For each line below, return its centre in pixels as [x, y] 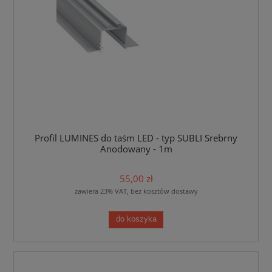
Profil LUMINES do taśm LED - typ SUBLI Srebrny [136, 138]
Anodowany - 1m [136, 149]
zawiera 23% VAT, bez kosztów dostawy [136, 191]
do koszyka [136, 219]
